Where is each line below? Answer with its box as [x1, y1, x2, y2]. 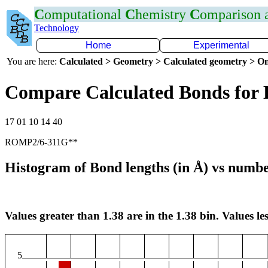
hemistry [135, 7, 190, 22]
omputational [44, 7, 125, 22]
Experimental [193, 40, 249, 50]
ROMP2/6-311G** [5, 136, 78, 147]
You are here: [7, 56, 59, 66]
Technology [34, 23, 79, 33]
